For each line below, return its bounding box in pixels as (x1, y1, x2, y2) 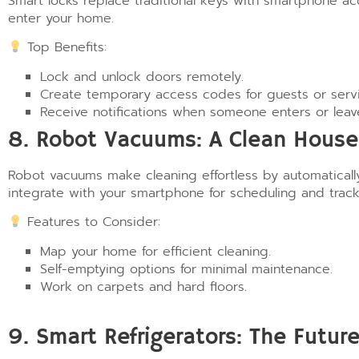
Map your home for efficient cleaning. (40, 241, 271, 261)
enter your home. (8, 9, 114, 28)
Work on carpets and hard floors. (40, 276, 247, 296)
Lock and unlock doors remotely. (40, 67, 244, 87)
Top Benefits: (22, 38, 107, 58)
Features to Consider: (22, 212, 161, 232)
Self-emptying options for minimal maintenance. (40, 259, 333, 279)
